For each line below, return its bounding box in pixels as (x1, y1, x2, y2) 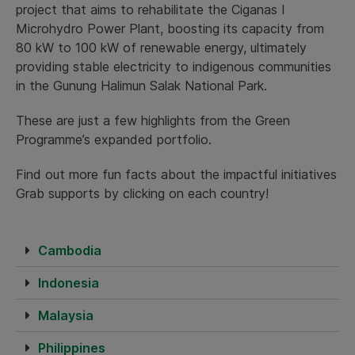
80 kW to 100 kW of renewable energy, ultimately (16, 39, 307, 55)
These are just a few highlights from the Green (16, 112, 290, 128)
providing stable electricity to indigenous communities (16, 58, 331, 74)
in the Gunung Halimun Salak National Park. (16, 77, 267, 94)
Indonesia (38, 274, 99, 291)
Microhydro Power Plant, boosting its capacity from (16, 20, 324, 36)
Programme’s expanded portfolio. (16, 131, 216, 147)
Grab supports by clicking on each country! (16, 185, 269, 201)
